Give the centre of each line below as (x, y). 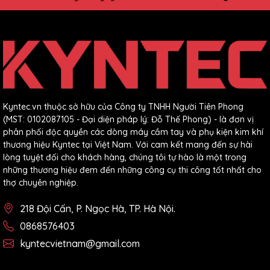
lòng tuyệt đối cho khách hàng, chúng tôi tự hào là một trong (125, 157)
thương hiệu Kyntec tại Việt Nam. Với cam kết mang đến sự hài (128, 144)
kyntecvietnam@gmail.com (80, 243)
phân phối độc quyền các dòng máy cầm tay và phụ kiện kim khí (133, 132)
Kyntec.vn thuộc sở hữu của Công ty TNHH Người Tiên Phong (123, 106)
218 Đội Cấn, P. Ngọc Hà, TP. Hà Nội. (98, 208)
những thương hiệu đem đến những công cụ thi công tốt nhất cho (132, 170)
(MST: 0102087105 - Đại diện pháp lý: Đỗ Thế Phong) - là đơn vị (128, 119)
